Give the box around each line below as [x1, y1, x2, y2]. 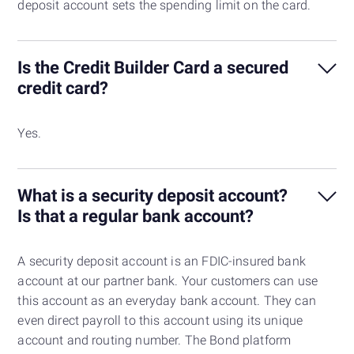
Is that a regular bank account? [17, 205, 254, 227]
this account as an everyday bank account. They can [17, 293, 316, 309]
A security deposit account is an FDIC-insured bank [17, 254, 306, 269]
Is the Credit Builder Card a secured [17, 57, 289, 78]
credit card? [17, 77, 109, 99]
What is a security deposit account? [17, 185, 288, 206]
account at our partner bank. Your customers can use [17, 273, 318, 289]
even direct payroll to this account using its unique [17, 313, 303, 329]
